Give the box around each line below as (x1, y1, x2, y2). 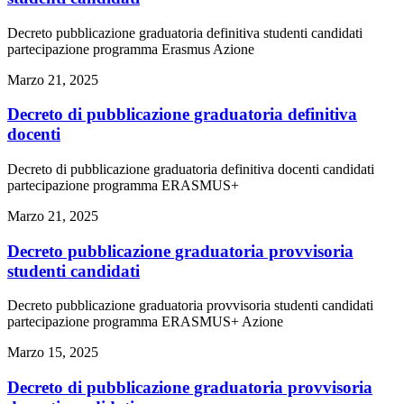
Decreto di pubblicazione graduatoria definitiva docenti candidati (7, 161, 374, 177)
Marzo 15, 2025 (7, 344, 98, 361)
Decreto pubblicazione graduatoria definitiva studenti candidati (7, 24, 363, 41)
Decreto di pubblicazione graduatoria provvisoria (7, 378, 372, 398)
